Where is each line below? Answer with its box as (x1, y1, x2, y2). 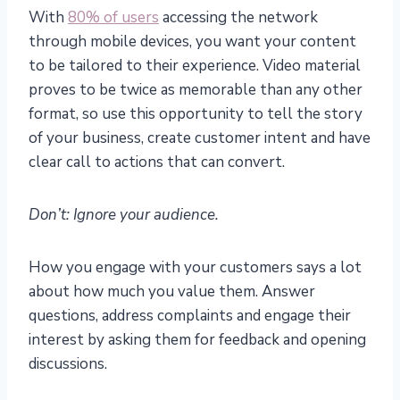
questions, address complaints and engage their (29, 304, 351, 326)
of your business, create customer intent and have (29, 127, 371, 148)
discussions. (29, 353, 107, 374)
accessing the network (159, 6, 318, 28)
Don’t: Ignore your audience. (29, 204, 219, 225)
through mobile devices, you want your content (29, 30, 356, 52)
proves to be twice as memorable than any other (29, 79, 362, 100)
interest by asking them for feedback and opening (29, 329, 366, 350)
